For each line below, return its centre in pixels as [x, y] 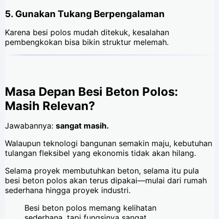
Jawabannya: [30, 125]
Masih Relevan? [50, 106]
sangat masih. [82, 125]
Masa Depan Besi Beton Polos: [91, 91]
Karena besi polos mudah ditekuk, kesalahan [87, 32]
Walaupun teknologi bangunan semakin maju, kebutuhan [109, 143]
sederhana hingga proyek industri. [69, 190]
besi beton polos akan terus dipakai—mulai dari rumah [106, 180]
